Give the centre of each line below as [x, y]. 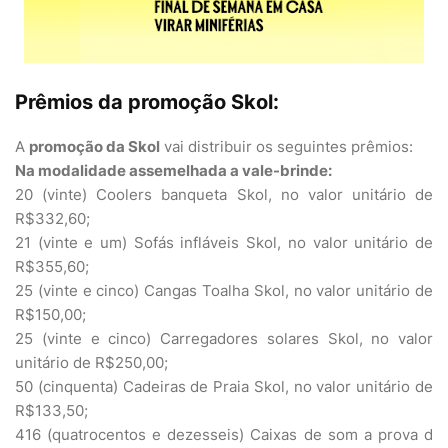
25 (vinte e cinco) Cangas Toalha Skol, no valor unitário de [224, 290]
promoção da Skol [94, 146]
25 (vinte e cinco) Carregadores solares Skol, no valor [224, 338]
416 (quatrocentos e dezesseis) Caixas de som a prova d [224, 434]
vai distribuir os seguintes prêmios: [286, 146]
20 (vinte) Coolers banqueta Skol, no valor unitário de [224, 194]
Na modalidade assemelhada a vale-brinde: [173, 170]
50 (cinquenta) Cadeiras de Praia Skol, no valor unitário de [224, 386]
